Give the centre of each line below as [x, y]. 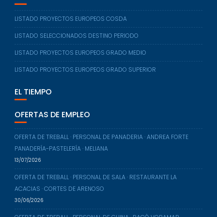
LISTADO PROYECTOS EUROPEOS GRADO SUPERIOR [85, 93]
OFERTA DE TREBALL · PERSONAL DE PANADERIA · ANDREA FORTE [101, 160]
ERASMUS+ [35, 19]
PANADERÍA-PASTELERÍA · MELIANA [61, 171]
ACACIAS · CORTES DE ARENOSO [59, 212]
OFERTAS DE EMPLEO [52, 138]
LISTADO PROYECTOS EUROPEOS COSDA [71, 42]
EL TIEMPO [33, 115]
